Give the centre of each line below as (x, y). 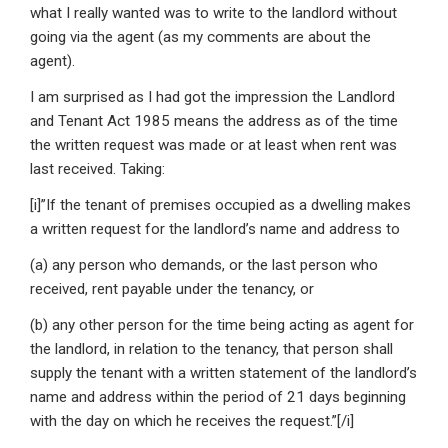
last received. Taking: (97, 169)
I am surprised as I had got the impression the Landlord (212, 97)
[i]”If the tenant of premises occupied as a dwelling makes (220, 205)
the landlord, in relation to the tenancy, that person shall (211, 349)
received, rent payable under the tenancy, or (172, 289)
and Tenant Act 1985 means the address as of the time (214, 121)
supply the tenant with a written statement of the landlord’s (223, 373)
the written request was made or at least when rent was (213, 145)
